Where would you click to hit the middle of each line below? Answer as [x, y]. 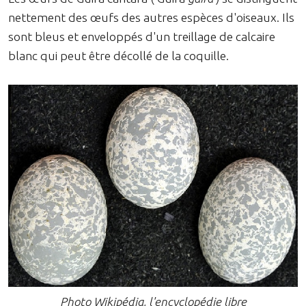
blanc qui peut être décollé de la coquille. [119, 55]
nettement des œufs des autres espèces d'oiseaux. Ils [151, 17]
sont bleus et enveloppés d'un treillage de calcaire [142, 36]
